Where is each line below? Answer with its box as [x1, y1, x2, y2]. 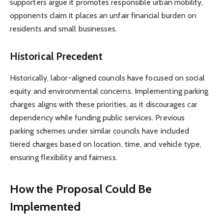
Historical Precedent [10, 50, 103, 62]
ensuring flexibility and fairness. [10, 153, 117, 163]
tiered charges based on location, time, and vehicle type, [10, 139, 202, 149]
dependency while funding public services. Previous [10, 113, 185, 123]
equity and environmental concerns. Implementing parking [10, 86, 209, 96]
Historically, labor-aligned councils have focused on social [10, 73, 205, 83]
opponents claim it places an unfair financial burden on [10, 11, 197, 21]
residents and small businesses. [10, 24, 117, 34]
